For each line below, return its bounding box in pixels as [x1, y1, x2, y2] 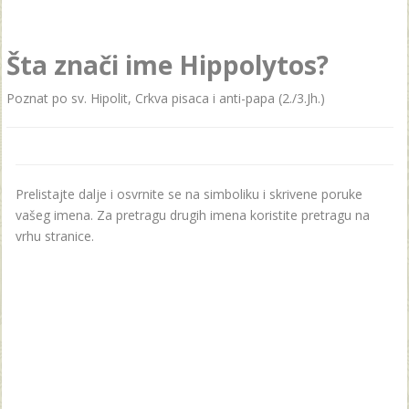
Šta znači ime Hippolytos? [6, 47, 329, 82]
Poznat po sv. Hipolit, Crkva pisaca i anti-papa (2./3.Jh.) [6, 89, 325, 107]
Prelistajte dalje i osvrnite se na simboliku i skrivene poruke [16, 185, 362, 203]
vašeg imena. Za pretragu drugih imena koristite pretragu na [16, 206, 370, 224]
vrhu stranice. [16, 227, 94, 245]
